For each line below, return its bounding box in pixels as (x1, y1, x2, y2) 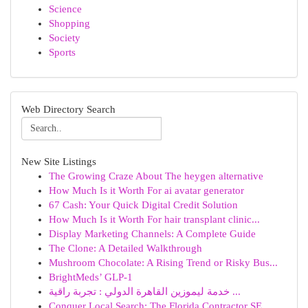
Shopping (49, 18, 90, 29)
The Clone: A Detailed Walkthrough (49, 243, 202, 254)
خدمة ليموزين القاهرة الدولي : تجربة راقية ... (230, 286, 241, 297)
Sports (49, 47, 76, 58)
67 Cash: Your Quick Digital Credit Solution (49, 199, 238, 210)
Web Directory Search (21, 104, 115, 115)
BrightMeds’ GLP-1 (49, 272, 133, 283)
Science (49, 3, 82, 14)
